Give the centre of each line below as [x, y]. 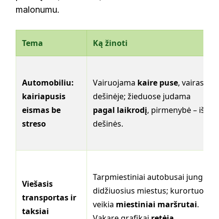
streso [34, 124]
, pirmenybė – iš [176, 110]
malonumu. [38, 10]
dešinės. [108, 124]
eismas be [41, 110]
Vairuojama [115, 83]
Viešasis [37, 184]
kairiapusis [44, 97]
